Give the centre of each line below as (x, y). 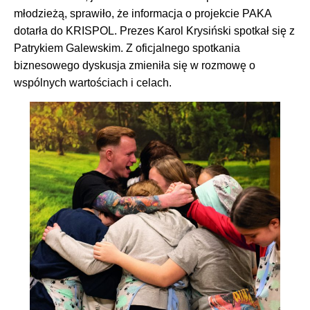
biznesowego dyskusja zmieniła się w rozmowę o (135, 66)
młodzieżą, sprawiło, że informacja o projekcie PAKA (143, 14)
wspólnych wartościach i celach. (93, 83)
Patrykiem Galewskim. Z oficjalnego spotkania (127, 48)
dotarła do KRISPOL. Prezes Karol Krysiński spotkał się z (154, 31)
